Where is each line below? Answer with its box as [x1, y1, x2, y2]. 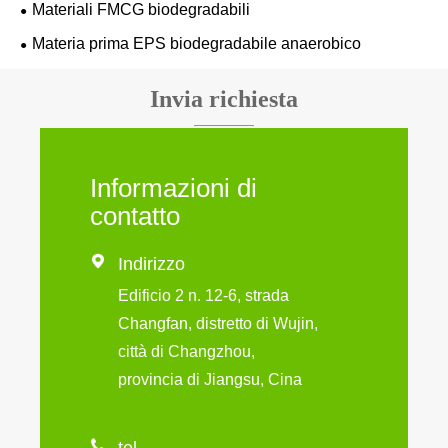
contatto [90, 200, 180, 231]
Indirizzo [118, 253, 185, 274]
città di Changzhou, [118, 342, 255, 360]
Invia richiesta [150, 85, 298, 112]
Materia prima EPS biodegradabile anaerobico [32, 34, 361, 52]
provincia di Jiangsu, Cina [118, 370, 302, 388]
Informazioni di [90, 172, 257, 203]
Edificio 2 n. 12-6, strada [118, 286, 289, 304]
